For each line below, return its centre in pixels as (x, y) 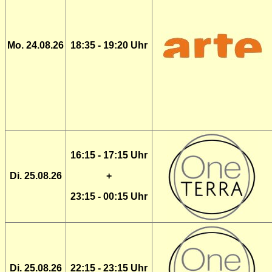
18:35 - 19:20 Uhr (109, 45)
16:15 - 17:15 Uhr (109, 155)
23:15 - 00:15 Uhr (109, 196)
